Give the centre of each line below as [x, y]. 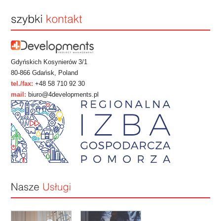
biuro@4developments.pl [63, 95]
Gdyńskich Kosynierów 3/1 [49, 62]
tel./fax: [22, 84]
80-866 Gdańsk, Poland [45, 73]
